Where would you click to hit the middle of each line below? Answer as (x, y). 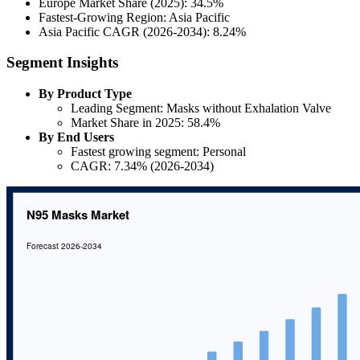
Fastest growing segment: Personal (158, 152)
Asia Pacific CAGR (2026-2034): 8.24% (142, 31)
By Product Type (85, 94)
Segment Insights (62, 63)
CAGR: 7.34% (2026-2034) (142, 166)
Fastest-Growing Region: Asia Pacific (134, 17)
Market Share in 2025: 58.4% (145, 123)
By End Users (76, 137)
